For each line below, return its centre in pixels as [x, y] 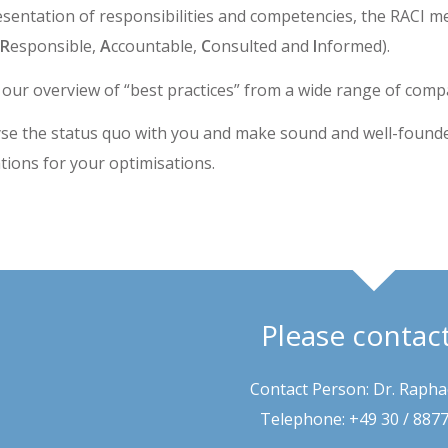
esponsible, [55, 45]
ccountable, [156, 45]
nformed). [353, 45]
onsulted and [262, 45]
